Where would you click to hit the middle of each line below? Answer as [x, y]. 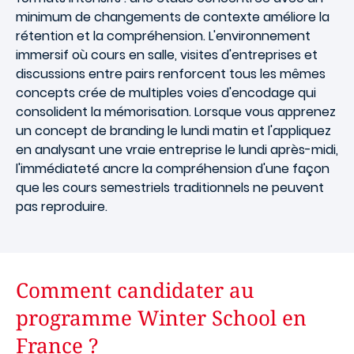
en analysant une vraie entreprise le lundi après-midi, [177, 150]
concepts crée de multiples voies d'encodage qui [166, 93]
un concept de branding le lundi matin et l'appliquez [173, 131]
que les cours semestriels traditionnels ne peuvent [170, 188]
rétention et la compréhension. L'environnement [163, 36]
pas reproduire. [62, 207]
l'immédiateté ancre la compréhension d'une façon [173, 169]
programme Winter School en [161, 318]
